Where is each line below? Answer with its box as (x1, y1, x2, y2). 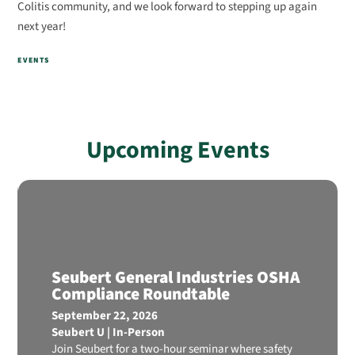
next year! (17, 17, 67, 35)
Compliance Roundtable (51, 281, 230, 307)
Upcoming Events (86, 132, 269, 167)
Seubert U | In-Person (51, 324, 165, 342)
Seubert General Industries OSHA (51, 265, 300, 290)
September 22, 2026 (51, 307, 158, 325)
